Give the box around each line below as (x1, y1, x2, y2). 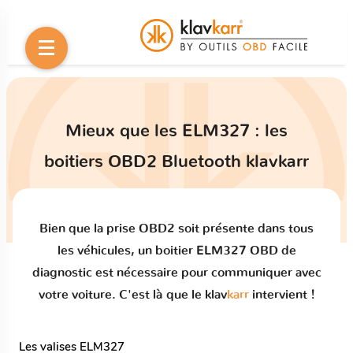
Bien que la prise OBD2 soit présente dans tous (39, 222, 314, 236)
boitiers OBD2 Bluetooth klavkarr (44, 153, 309, 171)
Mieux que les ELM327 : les (65, 122, 288, 140)
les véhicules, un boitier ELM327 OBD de (57, 244, 296, 258)
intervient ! (248, 288, 315, 302)
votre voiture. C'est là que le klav (38, 288, 227, 302)
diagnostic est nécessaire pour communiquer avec (32, 266, 321, 280)
